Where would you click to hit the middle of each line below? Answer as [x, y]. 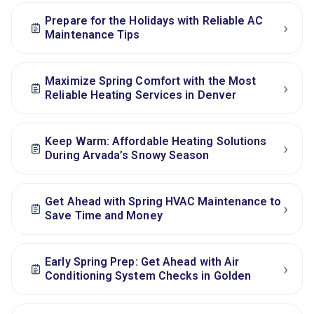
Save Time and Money [104, 215]
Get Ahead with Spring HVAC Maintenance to [163, 201]
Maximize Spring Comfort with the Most [151, 81]
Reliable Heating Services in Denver [141, 95]
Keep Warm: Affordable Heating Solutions [156, 141]
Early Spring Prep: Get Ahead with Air [142, 261]
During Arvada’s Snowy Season [127, 155]
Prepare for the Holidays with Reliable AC [154, 20]
